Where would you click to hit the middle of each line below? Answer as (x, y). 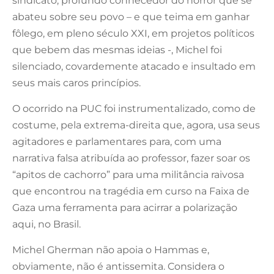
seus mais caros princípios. (76, 83)
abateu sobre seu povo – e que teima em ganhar (131, 17)
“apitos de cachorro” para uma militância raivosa (128, 174)
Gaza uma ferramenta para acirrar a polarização (125, 207)
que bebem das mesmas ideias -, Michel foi (117, 50)
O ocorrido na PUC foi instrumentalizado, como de (134, 108)
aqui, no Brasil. (46, 224)
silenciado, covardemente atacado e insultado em (134, 66)
